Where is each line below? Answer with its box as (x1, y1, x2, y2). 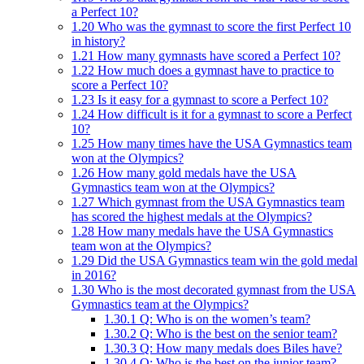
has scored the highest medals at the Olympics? (71, 209, 312, 223)
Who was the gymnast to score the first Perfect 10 (94, 19, 351, 33)
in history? (71, 33, 125, 48)
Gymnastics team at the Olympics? (71, 297, 249, 311)
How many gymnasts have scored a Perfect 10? (94, 48, 340, 63)
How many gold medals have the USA (94, 165, 297, 180)
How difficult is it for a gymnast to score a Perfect (94, 106, 352, 121)
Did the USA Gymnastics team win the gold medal (94, 253, 357, 267)
